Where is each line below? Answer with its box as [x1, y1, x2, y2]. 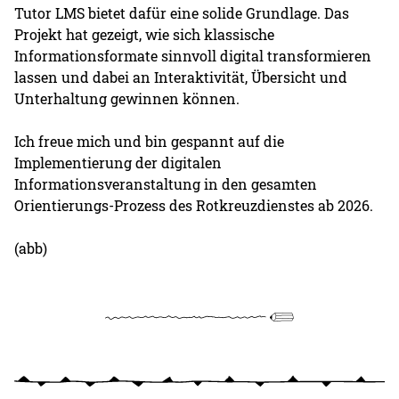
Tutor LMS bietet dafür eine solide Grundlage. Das [14, 4, 350, 23]
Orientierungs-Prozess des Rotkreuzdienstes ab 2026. [14, 196, 374, 216]
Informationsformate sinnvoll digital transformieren [14, 46, 372, 66]
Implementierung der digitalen [14, 153, 223, 173]
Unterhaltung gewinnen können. [14, 89, 240, 109]
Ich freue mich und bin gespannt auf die [14, 132, 285, 151]
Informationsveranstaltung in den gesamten [14, 175, 318, 194]
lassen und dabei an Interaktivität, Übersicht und [14, 68, 348, 87]
